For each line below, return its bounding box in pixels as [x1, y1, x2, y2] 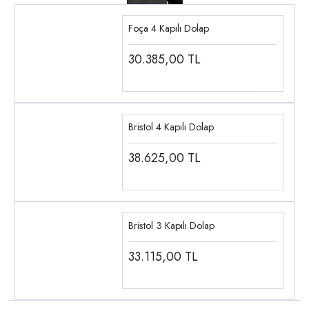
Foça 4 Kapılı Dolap [128, 21, 209, 35]
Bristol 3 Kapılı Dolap [128, 218, 215, 232]
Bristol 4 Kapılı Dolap [128, 119, 214, 134]
